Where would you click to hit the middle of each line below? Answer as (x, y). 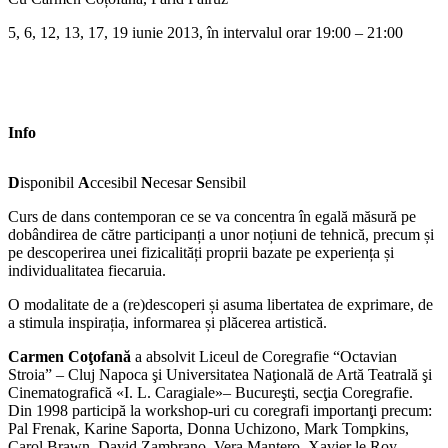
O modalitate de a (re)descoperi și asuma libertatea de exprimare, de (220, 304)
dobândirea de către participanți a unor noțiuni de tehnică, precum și (221, 234)
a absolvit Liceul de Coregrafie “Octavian (264, 356)
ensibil (225, 182)
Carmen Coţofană (69, 356)
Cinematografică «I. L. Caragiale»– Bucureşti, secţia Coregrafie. (210, 392)
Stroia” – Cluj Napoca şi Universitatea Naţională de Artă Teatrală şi (220, 374)
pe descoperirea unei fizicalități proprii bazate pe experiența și (201, 252)
